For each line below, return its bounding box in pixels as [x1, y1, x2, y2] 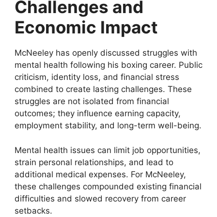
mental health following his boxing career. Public [15, 60, 202, 70]
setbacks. [15, 205, 52, 216]
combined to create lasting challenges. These [15, 84, 192, 94]
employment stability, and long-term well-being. [15, 121, 201, 131]
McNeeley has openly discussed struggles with [15, 48, 197, 58]
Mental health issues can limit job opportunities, [15, 145, 201, 155]
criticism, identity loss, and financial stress [15, 72, 179, 82]
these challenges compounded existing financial [15, 181, 201, 191]
